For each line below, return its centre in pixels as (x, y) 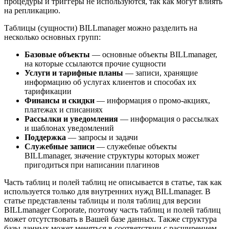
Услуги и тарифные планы (74, 73)
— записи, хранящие (161, 73)
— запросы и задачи (102, 138)
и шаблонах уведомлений (69, 128)
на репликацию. (32, 11)
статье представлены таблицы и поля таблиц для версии (102, 201)
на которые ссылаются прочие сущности (95, 64)
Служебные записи (60, 147)
